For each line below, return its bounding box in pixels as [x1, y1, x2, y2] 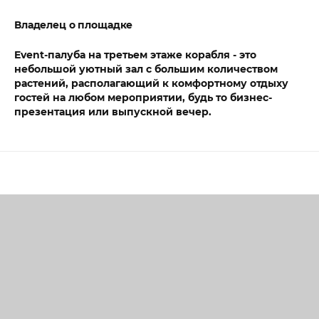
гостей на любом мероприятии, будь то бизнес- [14, 91, 272, 104]
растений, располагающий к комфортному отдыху [14, 77, 288, 90]
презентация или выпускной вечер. [14, 105, 211, 118]
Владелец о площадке [14, 19, 133, 31]
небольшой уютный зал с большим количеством [14, 63, 278, 75]
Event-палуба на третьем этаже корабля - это [14, 48, 256, 61]
